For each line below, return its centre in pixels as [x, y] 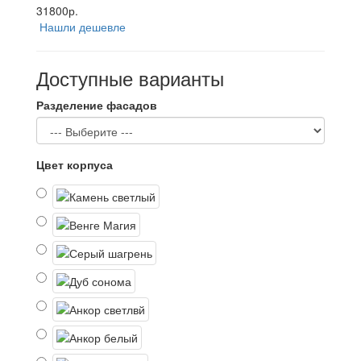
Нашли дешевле [83, 27]
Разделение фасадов [97, 105]
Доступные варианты [130, 78]
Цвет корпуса [75, 164]
